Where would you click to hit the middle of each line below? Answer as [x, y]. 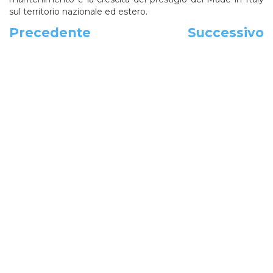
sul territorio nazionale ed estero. [78, 11]
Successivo [226, 32]
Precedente [50, 32]
